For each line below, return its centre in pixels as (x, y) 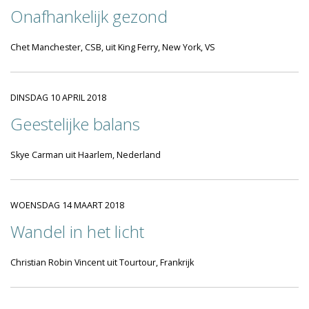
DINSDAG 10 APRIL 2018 (58, 98)
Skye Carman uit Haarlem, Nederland (86, 155)
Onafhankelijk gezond (89, 16)
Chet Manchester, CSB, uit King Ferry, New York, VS (113, 47)
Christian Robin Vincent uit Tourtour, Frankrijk (102, 262)
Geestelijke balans (75, 124)
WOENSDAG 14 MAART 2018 (67, 205)
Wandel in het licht (77, 231)
